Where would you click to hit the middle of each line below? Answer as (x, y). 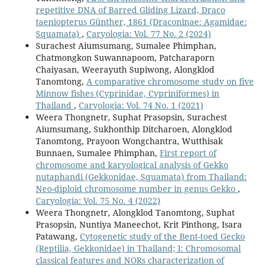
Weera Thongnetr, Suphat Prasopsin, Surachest (131, 117)
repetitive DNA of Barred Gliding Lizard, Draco (130, 10)
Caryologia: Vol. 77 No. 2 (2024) (148, 34)
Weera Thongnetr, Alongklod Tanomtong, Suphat (135, 213)
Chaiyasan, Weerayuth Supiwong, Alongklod (125, 70)
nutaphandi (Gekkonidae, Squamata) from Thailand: (141, 177)
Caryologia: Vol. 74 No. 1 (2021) (141, 105)
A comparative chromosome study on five (170, 82)
